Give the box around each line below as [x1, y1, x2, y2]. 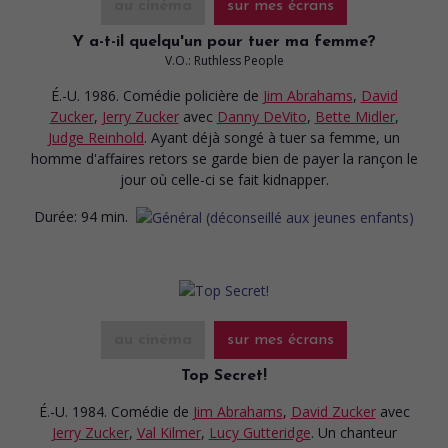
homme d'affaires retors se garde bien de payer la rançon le [30, 148, 418, 168]
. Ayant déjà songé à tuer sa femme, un [144, 127, 400, 147]
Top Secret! [181, 367, 267, 384]
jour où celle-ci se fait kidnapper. [119, 169, 329, 189]
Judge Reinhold [48, 127, 144, 147]
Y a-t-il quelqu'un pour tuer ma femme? [72, 33, 376, 50]
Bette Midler [314, 106, 395, 126]
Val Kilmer [136, 422, 201, 442]
